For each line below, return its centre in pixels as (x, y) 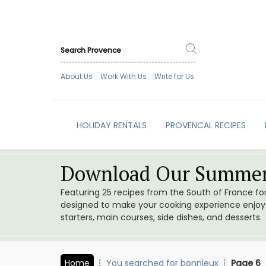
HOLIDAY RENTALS (111, 126)
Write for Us (174, 77)
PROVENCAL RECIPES (205, 126)
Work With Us (123, 77)
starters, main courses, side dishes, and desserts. (161, 218)
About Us (77, 77)
